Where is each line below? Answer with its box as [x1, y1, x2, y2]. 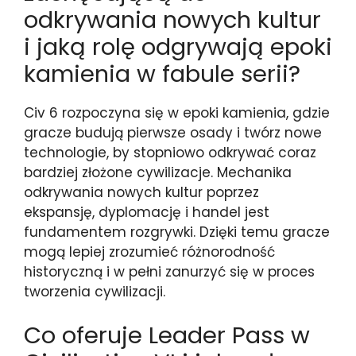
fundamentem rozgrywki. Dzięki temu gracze [24, 222, 330, 242]
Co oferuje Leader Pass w [24, 319, 310, 351]
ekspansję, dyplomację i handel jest [24, 202, 269, 222]
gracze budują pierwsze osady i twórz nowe [24, 122, 322, 142]
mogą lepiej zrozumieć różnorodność [24, 242, 275, 261]
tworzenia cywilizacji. [24, 281, 165, 301]
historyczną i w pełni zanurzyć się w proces [24, 261, 315, 281]
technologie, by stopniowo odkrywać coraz [24, 142, 316, 162]
